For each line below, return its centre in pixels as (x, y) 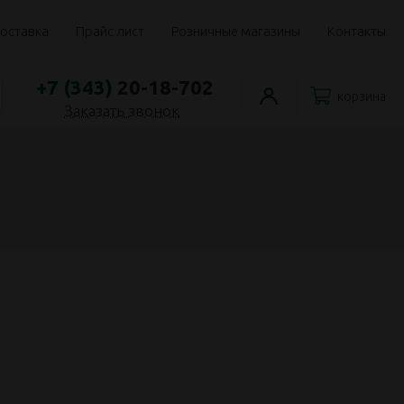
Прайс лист (110, 31)
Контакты (357, 31)
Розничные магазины (236, 31)
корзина (362, 96)
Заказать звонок (122, 110)
